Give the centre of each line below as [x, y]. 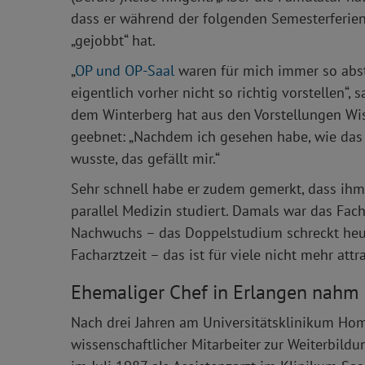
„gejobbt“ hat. [113, 40]
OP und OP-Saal [125, 70]
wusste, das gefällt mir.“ [145, 158]
